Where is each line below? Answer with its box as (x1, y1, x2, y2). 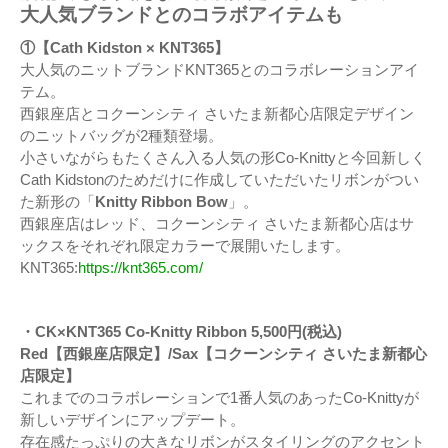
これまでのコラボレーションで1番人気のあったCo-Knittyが (20, 389, 419, 407)
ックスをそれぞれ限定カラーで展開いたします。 (20, 237, 350, 255)
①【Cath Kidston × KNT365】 (20, 39, 229, 57)
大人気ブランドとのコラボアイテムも (20, 4, 343, 26)
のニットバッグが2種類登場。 (20, 127, 223, 145)
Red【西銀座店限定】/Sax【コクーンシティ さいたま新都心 (20, 345, 427, 363)
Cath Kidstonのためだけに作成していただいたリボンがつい (20, 171, 419, 189)
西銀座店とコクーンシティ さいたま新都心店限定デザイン (20, 105, 414, 123)
